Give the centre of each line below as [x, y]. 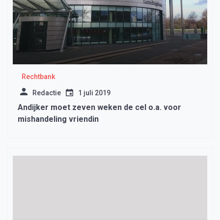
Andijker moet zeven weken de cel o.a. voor [99, 108]
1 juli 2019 [94, 93]
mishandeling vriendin [58, 119]
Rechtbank [38, 77]
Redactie [47, 93]
